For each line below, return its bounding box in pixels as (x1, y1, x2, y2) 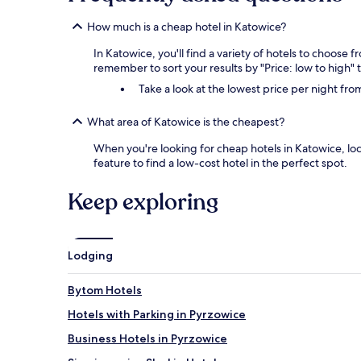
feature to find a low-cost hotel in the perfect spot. (93, 155, 347, 170)
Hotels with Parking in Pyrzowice (68, 306, 246, 322)
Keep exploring (68, 186, 218, 218)
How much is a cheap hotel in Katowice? (87, 19, 286, 34)
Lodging (68, 247, 113, 263)
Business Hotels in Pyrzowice (68, 330, 227, 346)
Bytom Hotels (68, 282, 142, 297)
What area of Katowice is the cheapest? (87, 114, 284, 129)
